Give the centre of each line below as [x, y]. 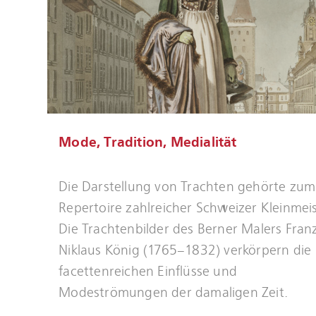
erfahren [70, 197]
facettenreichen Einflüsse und [148, 272]
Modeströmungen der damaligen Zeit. [174, 293]
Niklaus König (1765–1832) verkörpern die [185, 250]
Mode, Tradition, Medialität [148, 142]
